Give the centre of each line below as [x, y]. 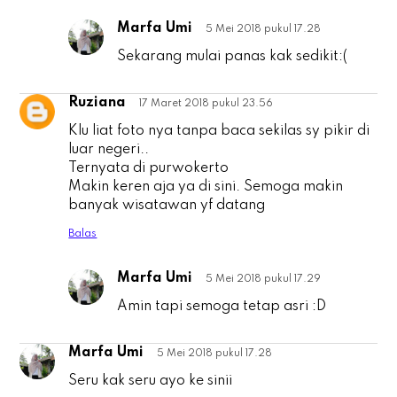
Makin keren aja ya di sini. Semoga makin [206, 187]
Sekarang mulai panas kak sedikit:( [233, 57]
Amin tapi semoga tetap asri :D [222, 307]
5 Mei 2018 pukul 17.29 [264, 280]
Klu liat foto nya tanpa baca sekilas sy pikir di [219, 132]
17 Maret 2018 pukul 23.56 [206, 104]
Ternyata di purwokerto [149, 169]
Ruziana [97, 103]
